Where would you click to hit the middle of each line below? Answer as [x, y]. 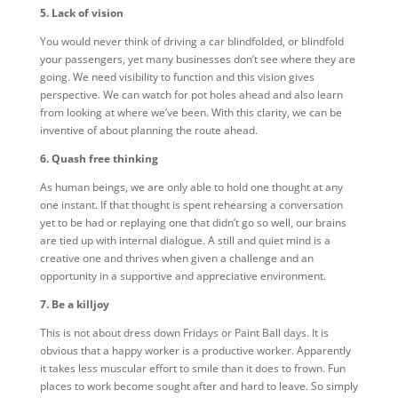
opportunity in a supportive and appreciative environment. [183, 276]
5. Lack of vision [81, 13]
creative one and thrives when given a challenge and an [176, 258]
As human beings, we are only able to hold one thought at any [191, 187]
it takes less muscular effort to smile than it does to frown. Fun [192, 368]
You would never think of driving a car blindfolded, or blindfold [191, 41]
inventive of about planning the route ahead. [148, 130]
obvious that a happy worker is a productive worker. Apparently [195, 350]
